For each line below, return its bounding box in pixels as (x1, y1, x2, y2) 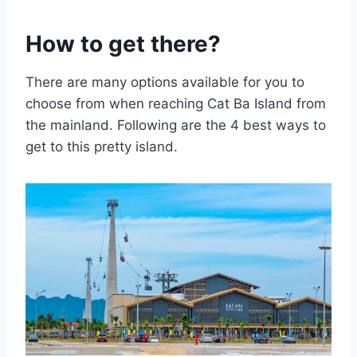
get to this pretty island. (25, 138, 178, 155)
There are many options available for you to (25, 73, 304, 90)
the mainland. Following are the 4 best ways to (25, 116, 326, 133)
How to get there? (25, 29, 221, 57)
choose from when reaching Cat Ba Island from (25, 95, 326, 112)
